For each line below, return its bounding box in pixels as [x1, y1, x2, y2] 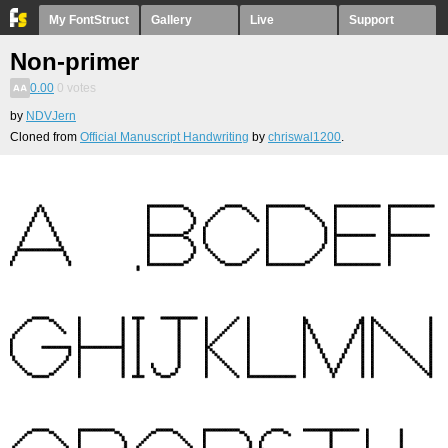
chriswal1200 [268, 130, 341, 144]
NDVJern [26, 109, 76, 123]
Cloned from [10, 130, 80, 144]
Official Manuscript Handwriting [80, 130, 249, 144]
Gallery [151, 13, 192, 27]
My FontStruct [49, 13, 129, 27]
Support [349, 13, 394, 27]
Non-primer [10, 48, 139, 75]
